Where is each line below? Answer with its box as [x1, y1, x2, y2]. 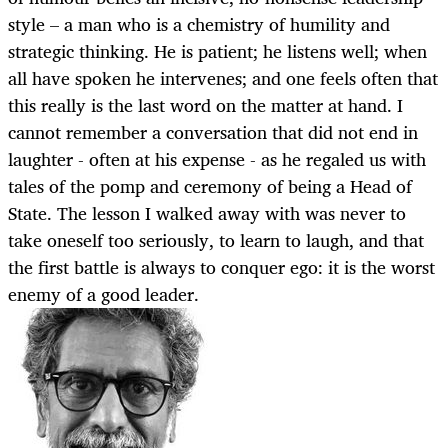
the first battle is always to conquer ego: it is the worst [8, 252, 435, 283]
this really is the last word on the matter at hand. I [8, 90, 403, 121]
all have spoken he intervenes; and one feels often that [8, 63, 438, 94]
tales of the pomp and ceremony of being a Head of [8, 171, 412, 202]
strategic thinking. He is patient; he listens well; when [8, 36, 427, 67]
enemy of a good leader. [8, 279, 199, 310]
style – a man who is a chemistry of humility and [8, 9, 390, 40]
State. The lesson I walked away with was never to [8, 198, 406, 229]
